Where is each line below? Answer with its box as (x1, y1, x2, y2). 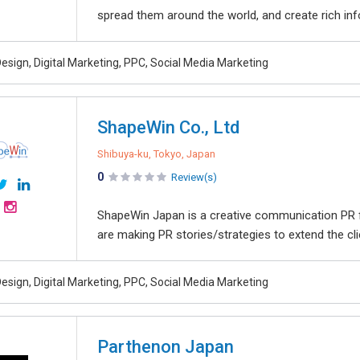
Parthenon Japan (97, 337, 234, 357)
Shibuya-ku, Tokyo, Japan (97, 148, 215, 160)
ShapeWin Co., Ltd (97, 117, 239, 137)
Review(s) (171, 171, 217, 183)
